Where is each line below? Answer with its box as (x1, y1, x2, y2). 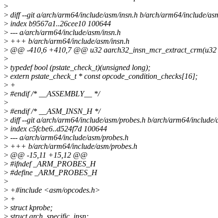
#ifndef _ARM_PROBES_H (8, 160, 96, 168)
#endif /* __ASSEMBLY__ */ (8, 90, 100, 98)
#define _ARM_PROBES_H (8, 168, 97, 177)
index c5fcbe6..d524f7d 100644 (8, 125, 107, 133)
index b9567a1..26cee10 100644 (8, 19, 111, 28)
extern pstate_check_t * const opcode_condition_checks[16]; (8, 72, 198, 81)
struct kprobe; (8, 203, 53, 212)
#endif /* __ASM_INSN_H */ (8, 107, 100, 116)
